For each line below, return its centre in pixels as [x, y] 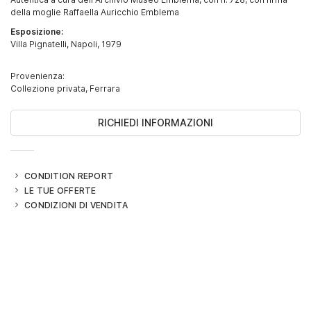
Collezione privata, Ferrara [65, 88]
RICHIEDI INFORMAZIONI [155, 123]
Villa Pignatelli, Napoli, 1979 [66, 43]
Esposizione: [37, 31]
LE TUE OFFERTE [60, 190]
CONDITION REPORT [69, 175]
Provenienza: [37, 75]
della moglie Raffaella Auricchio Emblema [95, 11]
